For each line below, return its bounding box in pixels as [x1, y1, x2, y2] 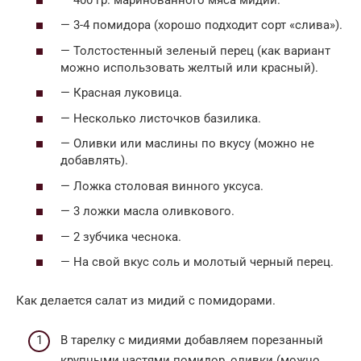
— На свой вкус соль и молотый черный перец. [60, 255, 334, 270]
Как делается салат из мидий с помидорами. [16, 293, 276, 309]
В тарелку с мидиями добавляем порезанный [60, 332, 323, 347]
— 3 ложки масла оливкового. [60, 204, 234, 219]
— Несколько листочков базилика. [60, 110, 261, 126]
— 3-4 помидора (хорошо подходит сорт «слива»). [60, 18, 342, 33]
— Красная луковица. [60, 85, 182, 101]
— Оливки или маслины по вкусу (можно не [60, 136, 314, 151]
